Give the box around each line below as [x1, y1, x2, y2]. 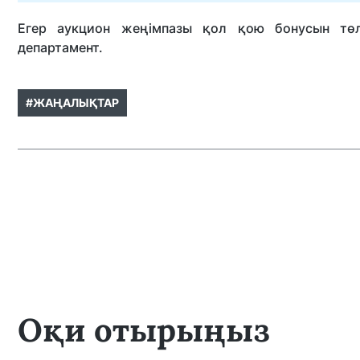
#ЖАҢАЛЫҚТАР [26, 96, 119, 109]
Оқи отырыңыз [18, 309, 270, 350]
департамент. [18, 39, 106, 55]
